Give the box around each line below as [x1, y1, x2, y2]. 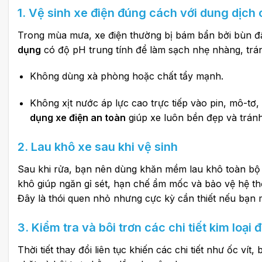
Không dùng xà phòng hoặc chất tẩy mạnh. [29, 70, 223, 82]
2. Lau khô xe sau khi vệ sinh [18, 140, 178, 154]
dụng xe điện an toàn [29, 112, 126, 124]
